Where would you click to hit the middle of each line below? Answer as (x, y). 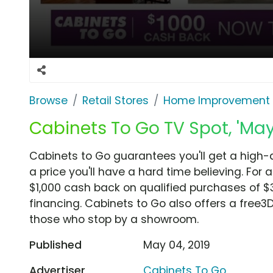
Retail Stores (115, 100)
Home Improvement (217, 100)
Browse (48, 100)
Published (55, 245)
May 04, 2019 (177, 245)
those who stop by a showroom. (114, 219)
